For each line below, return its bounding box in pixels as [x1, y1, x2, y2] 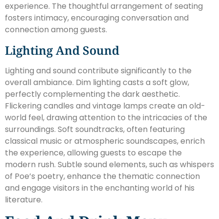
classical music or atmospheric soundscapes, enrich [5, 135, 205, 147]
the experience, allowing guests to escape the [5, 147, 182, 158]
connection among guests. [5, 24, 107, 36]
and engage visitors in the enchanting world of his [5, 182, 195, 194]
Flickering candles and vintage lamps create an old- [5, 100, 205, 111]
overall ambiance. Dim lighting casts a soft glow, [5, 76, 189, 88]
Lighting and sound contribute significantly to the [5, 65, 192, 76]
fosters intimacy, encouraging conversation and [5, 12, 189, 24]
